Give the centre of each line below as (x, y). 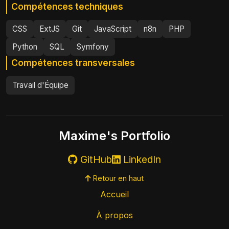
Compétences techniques (67, 6)
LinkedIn (141, 159)
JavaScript (113, 29)
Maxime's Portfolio (114, 135)
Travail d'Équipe (40, 85)
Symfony (93, 47)
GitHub (95, 159)
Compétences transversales (73, 63)
